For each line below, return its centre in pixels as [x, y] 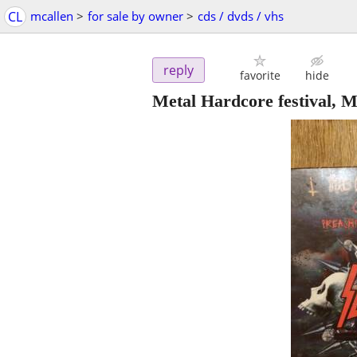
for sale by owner [135, 16]
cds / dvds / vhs [241, 16]
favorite [260, 76]
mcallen [52, 16]
